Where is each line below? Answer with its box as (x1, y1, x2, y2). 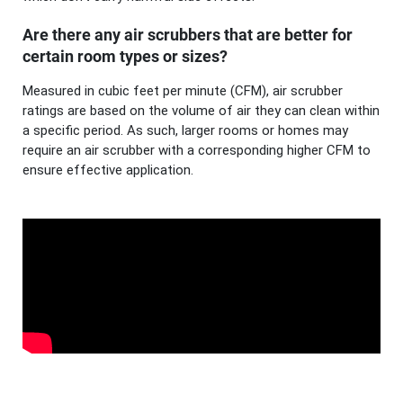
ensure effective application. (22, 161, 193, 178)
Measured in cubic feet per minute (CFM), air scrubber (22, 82, 343, 99)
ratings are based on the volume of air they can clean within (22, 102, 380, 119)
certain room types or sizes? (22, 47, 228, 67)
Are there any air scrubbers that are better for (22, 25, 353, 45)
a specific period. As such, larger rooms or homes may (22, 121, 348, 139)
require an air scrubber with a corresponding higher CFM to (22, 141, 371, 158)
